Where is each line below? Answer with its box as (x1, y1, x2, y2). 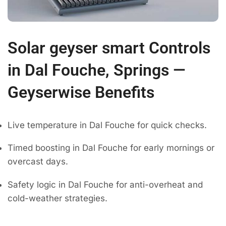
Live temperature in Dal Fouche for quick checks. (8, 120, 207, 130)
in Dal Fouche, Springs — (8, 60, 186, 80)
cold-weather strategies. (8, 193, 107, 203)
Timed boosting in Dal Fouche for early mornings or (8, 143, 214, 153)
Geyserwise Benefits (8, 82, 154, 102)
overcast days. (8, 156, 68, 167)
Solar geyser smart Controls (8, 38, 210, 58)
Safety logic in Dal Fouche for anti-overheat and (8, 179, 203, 190)
